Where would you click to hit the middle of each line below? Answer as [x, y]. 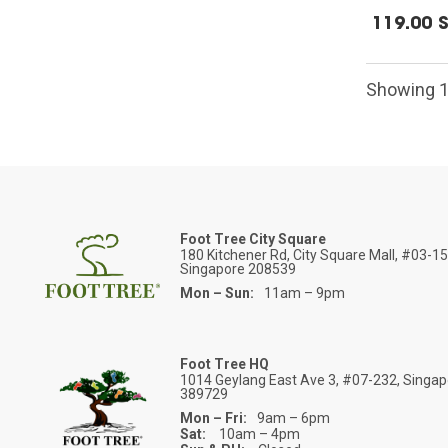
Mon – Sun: [217, 292]
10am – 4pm [258, 433]
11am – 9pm [305, 292]
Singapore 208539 [238, 268]
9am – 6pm [294, 417]
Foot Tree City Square [253, 238]
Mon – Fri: [214, 417]
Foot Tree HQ [225, 363]
